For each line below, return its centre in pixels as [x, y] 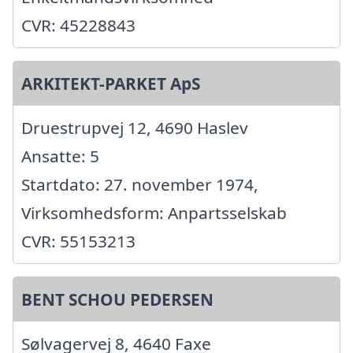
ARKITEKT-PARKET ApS [111, 84]
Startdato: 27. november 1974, [140, 185]
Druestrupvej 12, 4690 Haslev [135, 128]
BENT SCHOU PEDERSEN [117, 300]
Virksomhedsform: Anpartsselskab [154, 213]
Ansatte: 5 [60, 156]
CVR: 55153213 [78, 242]
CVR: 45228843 [78, 26]
